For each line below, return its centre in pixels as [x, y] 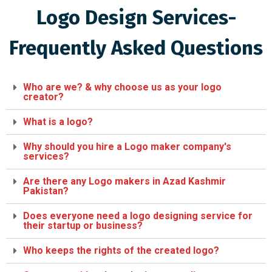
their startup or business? [83, 226]
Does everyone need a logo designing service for [138, 216]
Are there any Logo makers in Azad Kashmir [124, 181]
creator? [43, 97]
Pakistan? [46, 191]
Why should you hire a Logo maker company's [127, 147]
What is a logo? [58, 122]
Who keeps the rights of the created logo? [121, 250]
